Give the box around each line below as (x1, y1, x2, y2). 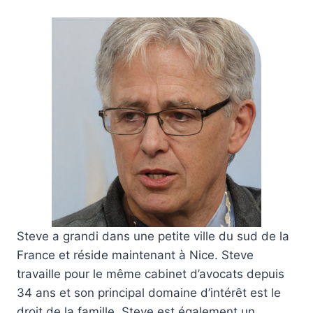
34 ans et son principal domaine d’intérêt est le (17, 286, 281, 300)
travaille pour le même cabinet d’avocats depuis (17, 267, 284, 282)
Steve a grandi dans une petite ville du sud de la (17, 229, 289, 244)
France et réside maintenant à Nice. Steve (17, 248, 254, 263)
